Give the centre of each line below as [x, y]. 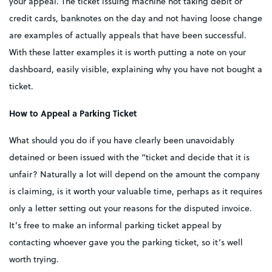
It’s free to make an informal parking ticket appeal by [115, 225]
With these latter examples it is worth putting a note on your [127, 52]
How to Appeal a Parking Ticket [73, 113]
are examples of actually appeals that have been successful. [128, 35]
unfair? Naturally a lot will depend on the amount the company [134, 174]
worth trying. [34, 259]
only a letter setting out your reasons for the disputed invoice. [131, 208]
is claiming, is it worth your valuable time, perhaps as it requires [136, 191]
